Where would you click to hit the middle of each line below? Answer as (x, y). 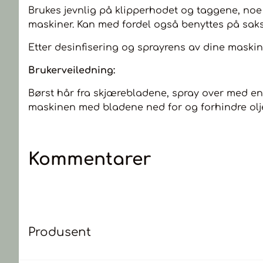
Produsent (60, 232)
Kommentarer (90, 159)
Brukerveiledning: (72, 70)
